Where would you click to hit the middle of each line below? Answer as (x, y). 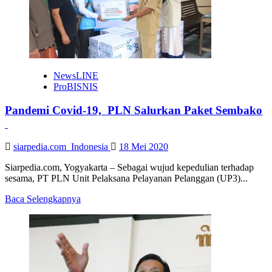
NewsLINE (76, 75)
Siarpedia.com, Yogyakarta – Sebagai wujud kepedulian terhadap (129, 168)
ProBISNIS (76, 86)
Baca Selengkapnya (43, 199)
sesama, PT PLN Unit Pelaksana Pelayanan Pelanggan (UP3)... (126, 178)
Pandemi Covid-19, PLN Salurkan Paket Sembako (134, 110)
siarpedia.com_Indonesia (62, 147)
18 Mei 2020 (144, 147)
